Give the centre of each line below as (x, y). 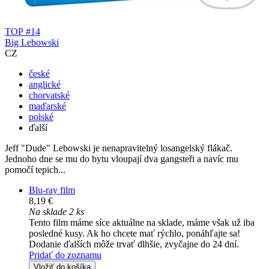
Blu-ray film (52, 190)
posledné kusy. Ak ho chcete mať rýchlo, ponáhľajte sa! (134, 234)
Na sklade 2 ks (56, 212)
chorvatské (49, 95)
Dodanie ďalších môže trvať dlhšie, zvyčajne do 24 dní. (134, 244)
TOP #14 (23, 32)
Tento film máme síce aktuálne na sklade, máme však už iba (142, 223)
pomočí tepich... (35, 170)
